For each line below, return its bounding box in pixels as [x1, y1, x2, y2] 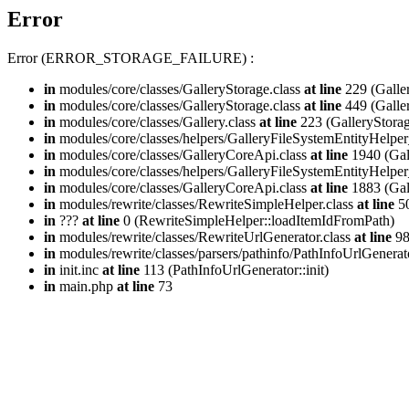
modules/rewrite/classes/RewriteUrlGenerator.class [56, 228, 354, 245]
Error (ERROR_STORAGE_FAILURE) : [7, 49, 254, 66]
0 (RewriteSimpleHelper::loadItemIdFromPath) [120, 212, 394, 228]
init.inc [56, 261, 102, 278]
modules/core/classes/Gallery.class [56, 113, 259, 130]
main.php [56, 278, 117, 294]
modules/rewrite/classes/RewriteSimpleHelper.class [56, 195, 357, 212]
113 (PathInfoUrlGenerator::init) [140, 261, 329, 278]
